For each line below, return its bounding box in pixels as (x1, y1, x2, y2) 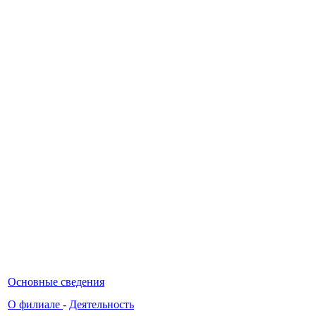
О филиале (8, 298, 63, 310)
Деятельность (69, 298, 134, 310)
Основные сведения (8, 275, 104, 288)
